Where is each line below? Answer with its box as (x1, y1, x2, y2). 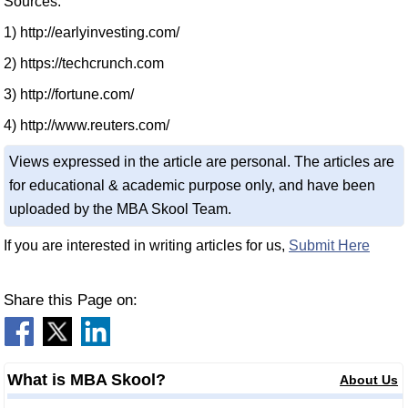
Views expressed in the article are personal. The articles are (9, 154, 394, 169)
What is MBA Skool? (7, 371, 166, 389)
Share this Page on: (4, 291, 138, 309)
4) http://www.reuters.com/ (4, 117, 169, 133)
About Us (340, 372, 399, 387)
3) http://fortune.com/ (4, 87, 134, 102)
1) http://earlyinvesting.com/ (4, 25, 179, 40)
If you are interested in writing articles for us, (4, 238, 289, 253)
